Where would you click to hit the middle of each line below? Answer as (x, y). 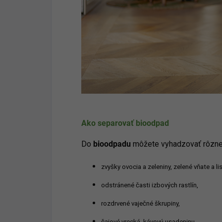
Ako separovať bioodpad (125, 123)
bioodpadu (112, 144)
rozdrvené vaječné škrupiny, (140, 203)
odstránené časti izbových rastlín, (150, 185)
